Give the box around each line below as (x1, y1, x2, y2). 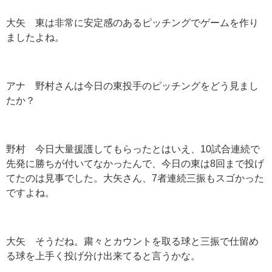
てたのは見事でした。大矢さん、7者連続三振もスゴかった (6, 173, 264, 183)
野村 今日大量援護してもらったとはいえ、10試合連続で (6, 144, 260, 154)
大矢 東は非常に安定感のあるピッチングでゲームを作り (6, 18, 259, 28)
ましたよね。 (6, 32, 64, 42)
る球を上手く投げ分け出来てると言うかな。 (6, 251, 200, 261)
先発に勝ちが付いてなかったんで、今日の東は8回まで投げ (6, 158, 264, 169)
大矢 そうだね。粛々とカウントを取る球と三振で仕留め (6, 236, 259, 246)
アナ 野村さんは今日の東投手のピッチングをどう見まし (6, 81, 259, 91)
